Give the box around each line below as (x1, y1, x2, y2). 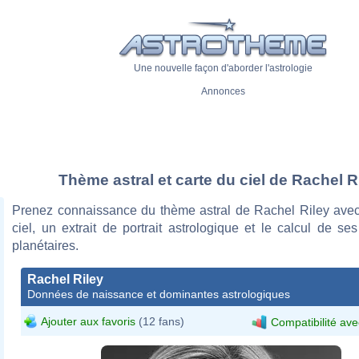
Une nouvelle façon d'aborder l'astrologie (133, 63, 313, 75)
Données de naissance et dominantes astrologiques (27, 287, 290, 301)
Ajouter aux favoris (41, 314, 135, 328)
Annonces (200, 86, 245, 98)
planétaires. (12, 238, 79, 252)
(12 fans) (135, 314, 184, 328)
